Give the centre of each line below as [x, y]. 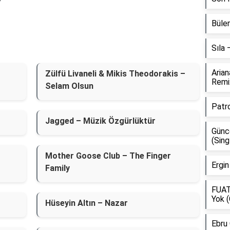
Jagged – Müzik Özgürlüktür [100, 121]
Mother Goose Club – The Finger [108, 156]
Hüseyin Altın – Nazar [86, 203]
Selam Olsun [69, 86]
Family [57, 168]
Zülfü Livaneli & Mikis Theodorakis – [115, 74]
